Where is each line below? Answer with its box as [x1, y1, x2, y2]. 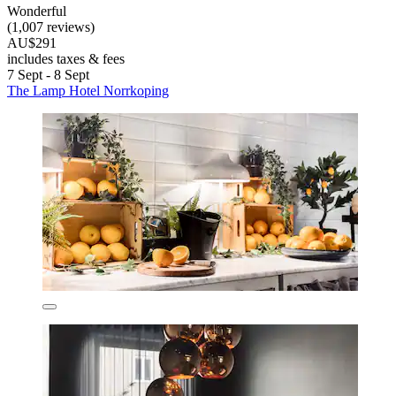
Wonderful [7, 4, 66, 19]
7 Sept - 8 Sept [7, 67, 89, 83]
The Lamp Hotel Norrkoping [7, 83, 169, 99]
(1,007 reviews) [7, 19, 95, 35]
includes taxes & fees [7, 51, 125, 67]
